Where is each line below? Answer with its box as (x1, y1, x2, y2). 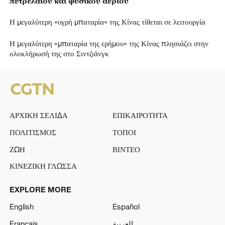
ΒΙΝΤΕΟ (113, 144, 140, 154)
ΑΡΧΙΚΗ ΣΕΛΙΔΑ (9, 110, 68, 120)
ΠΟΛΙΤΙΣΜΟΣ (9, 127, 56, 137)
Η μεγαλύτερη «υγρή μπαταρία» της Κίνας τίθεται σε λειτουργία (9, 17, 205, 27)
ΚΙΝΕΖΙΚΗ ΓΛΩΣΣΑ (9, 161, 77, 171)
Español (113, 202, 140, 211)
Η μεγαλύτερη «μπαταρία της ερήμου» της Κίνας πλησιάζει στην (9, 38, 208, 48)
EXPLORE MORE (9, 185, 71, 194)
